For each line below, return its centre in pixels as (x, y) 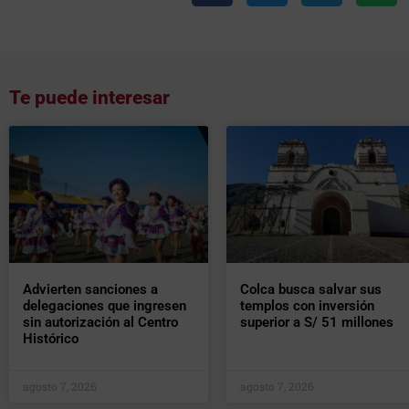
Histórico (51, 339)
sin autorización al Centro (100, 323)
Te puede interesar (89, 98)
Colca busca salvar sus (310, 290)
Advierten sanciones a (90, 290)
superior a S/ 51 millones (316, 323)
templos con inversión (307, 306)
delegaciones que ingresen (105, 306)
